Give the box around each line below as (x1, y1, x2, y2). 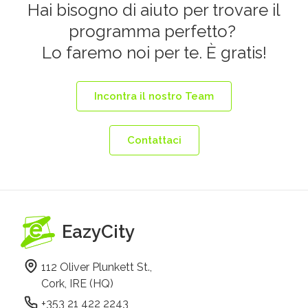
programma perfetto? (68, 21, 240, 41)
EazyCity (62, 221, 135, 243)
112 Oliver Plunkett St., (41, 260, 155, 274)
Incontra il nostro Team (94, 90, 214, 102)
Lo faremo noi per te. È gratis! (41, 43, 267, 63)
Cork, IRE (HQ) (41, 276, 113, 290)
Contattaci (126, 134, 181, 146)
